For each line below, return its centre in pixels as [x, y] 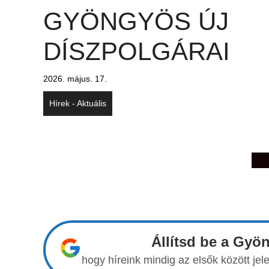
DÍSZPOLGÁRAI [137, 51]
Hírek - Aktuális [78, 103]
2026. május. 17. [75, 78]
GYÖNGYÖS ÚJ [136, 21]
